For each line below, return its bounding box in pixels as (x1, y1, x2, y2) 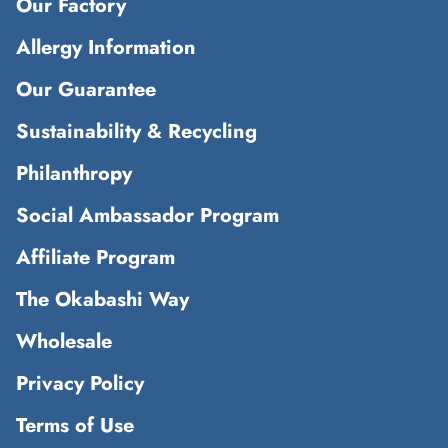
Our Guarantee (16, 74, 156, 104)
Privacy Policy (16, 368, 144, 398)
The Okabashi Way (16, 284, 189, 314)
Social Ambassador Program (16, 200, 279, 230)
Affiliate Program (16, 242, 175, 272)
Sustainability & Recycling (16, 116, 257, 146)
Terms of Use (16, 410, 134, 440)
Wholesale (16, 326, 112, 356)
